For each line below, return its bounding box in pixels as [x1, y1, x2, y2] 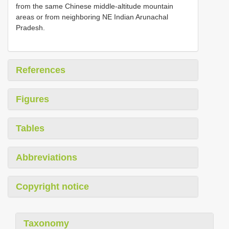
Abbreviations [16, 152, 77, 163]
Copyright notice [16, 181, 89, 192]
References [16, 64, 65, 75]
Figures [16, 94, 49, 104]
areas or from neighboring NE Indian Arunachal [16, 12, 168, 21]
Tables [16, 123, 44, 133]
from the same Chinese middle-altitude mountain [16, 2, 173, 10]
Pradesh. [16, 23, 45, 32]
